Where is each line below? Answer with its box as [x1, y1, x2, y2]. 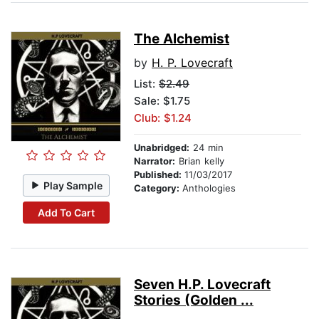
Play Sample [43, 179, 103, 192]
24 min [189, 142, 224, 154]
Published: [134, 169, 184, 181]
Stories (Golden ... [134, 292, 253, 309]
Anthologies [182, 182, 236, 194]
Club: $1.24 [134, 111, 192, 125]
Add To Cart [37, 206, 95, 219]
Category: [134, 182, 182, 194]
